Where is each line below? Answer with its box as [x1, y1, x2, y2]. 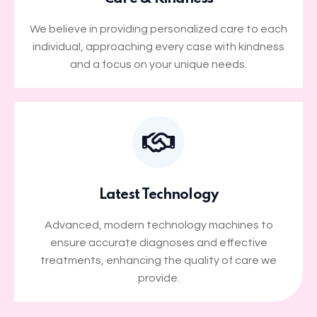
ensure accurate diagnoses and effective [50, 237, 267, 249]
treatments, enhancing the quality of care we [40, 255, 277, 267]
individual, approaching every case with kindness [33, 41, 284, 53]
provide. [137, 272, 180, 284]
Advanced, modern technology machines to [44, 219, 273, 231]
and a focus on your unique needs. [70, 59, 247, 71]
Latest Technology [99, 188, 218, 203]
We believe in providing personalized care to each [30, 23, 287, 35]
